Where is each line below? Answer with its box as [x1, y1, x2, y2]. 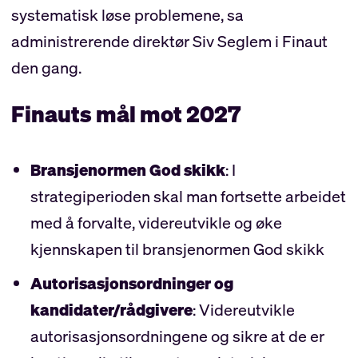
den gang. [10, 56, 82, 78]
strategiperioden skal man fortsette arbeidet [30, 185, 346, 208]
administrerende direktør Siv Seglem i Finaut [10, 30, 328, 52]
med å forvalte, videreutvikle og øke [30, 212, 282, 234]
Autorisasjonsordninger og [30, 272, 233, 295]
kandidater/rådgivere [30, 299, 193, 321]
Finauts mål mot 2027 [10, 99, 241, 129]
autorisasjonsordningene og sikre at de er [30, 325, 324, 348]
